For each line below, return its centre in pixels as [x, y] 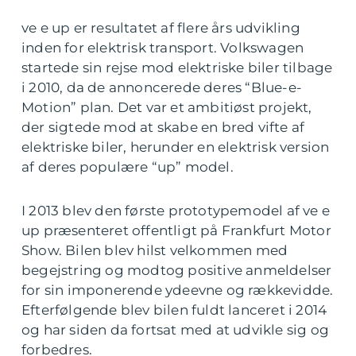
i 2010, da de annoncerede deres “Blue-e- [162, 88]
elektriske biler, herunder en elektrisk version [176, 147]
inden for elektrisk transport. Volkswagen [163, 48]
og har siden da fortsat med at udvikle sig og [176, 330]
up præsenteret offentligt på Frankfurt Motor [176, 231]
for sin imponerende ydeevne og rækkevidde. [178, 290]
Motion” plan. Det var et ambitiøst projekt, [167, 108]
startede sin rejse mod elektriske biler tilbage [177, 68]
